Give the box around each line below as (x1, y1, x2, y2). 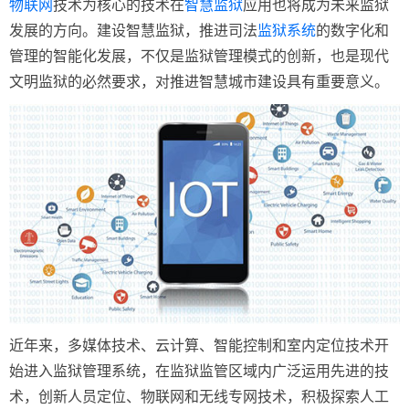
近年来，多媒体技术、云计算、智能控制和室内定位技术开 (9, 337, 389, 353)
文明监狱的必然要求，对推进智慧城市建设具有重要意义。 (9, 74, 389, 89)
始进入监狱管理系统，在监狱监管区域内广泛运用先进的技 (9, 362, 389, 379)
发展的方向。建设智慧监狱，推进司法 (9, 23, 257, 38)
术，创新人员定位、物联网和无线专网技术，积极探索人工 (9, 388, 389, 404)
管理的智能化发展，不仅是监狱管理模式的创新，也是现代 (9, 48, 389, 64)
